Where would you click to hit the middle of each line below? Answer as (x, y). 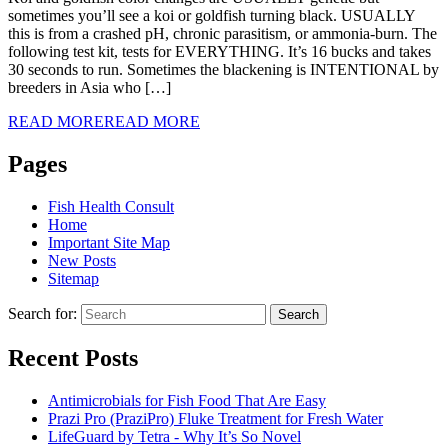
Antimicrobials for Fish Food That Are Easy (187, 400)
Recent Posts (73, 357)
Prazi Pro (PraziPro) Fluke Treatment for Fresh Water (215, 418)
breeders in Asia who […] (89, 88)
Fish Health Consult (111, 206)
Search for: (42, 313)
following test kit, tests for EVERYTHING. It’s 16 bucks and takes (219, 52)
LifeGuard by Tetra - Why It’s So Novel (174, 436)
